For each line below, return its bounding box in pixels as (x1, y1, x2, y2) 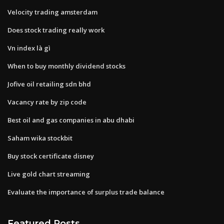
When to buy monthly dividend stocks (7, 61, 125, 70)
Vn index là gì (7, 43, 50, 52)
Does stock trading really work (7, 25, 104, 34)
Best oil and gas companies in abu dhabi (7, 115, 134, 124)
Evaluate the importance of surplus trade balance (7, 187, 164, 196)
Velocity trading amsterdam (7, 7, 97, 16)
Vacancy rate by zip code (7, 97, 86, 106)
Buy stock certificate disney (7, 151, 94, 160)
